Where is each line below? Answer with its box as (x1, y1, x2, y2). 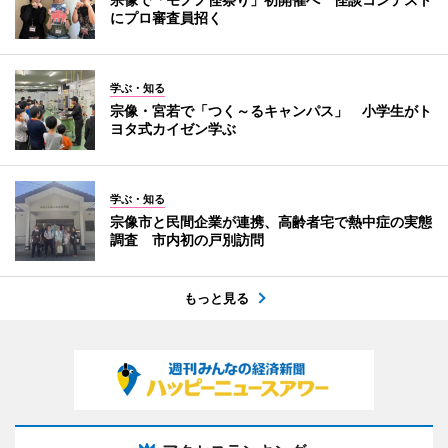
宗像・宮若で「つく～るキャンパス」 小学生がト (110, 101, 432, 119)
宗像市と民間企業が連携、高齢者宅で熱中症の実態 (110, 212, 432, 230)
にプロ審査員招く (110, 8, 222, 26)
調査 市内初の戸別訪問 (110, 230, 264, 248)
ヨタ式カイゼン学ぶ (110, 119, 236, 137)
